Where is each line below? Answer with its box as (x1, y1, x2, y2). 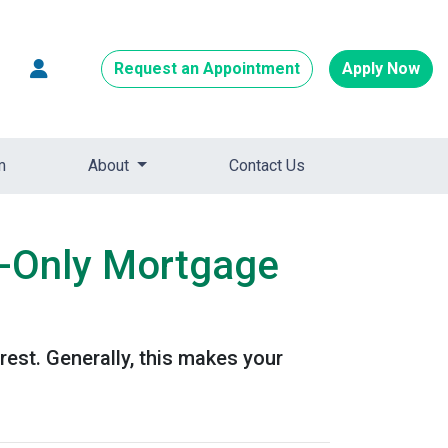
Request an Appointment (114, 59, 300, 78)
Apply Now (342, 59, 420, 78)
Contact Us (229, 156, 305, 175)
